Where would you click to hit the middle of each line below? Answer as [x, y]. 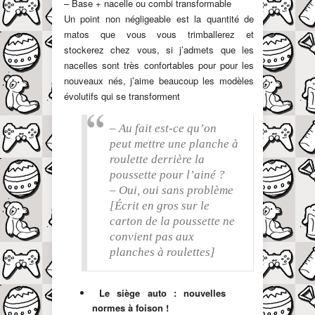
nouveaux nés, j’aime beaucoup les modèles [159, 80]
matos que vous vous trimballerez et [159, 34]
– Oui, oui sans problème [172, 190]
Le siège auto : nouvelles [159, 292]
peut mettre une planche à [174, 143]
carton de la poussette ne [172, 221]
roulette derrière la [157, 159]
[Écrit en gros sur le [160, 205]
